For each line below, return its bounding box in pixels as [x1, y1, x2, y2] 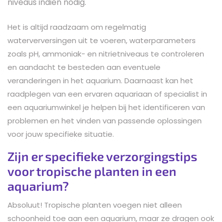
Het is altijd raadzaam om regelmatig [7, 21, 146, 32]
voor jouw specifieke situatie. [7, 128, 114, 139]
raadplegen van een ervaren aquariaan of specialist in [7, 88, 207, 99]
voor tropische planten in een [7, 163, 176, 178]
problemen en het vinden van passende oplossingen [7, 115, 202, 126]
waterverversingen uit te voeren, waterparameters [7, 35, 196, 46]
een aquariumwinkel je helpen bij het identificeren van [7, 102, 205, 112]
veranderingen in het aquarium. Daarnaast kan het [7, 75, 193, 86]
